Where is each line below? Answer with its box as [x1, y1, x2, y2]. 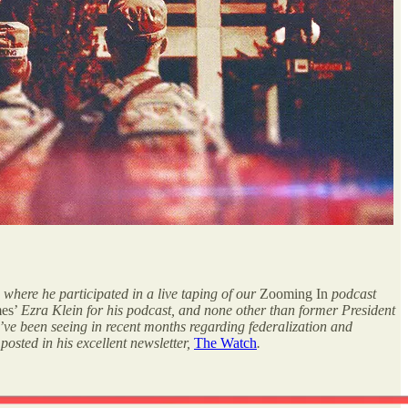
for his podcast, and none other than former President [87, 301, 395, 318]
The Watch [194, 334, 257, 351]
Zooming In [260, 285, 328, 301]
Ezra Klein [21, 301, 83, 318]
